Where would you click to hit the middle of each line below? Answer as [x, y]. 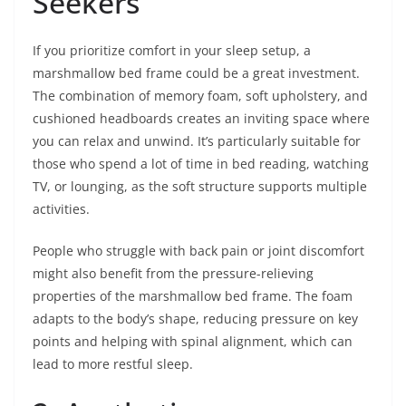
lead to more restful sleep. [113, 363]
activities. [61, 208]
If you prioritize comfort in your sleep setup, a [172, 50]
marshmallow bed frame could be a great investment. [196, 72]
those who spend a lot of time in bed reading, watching [201, 163]
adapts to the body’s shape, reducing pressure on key [195, 318]
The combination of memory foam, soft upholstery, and [200, 95]
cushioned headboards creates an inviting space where [201, 118]
